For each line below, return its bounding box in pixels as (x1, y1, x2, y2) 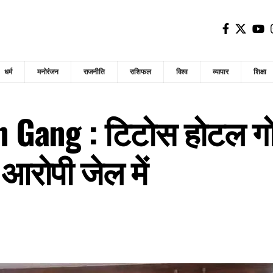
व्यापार (212, 66, 229, 76)
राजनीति (83, 66, 105, 76)
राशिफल (129, 66, 151, 76)
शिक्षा (253, 66, 266, 76)
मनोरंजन (37, 66, 58, 76)
